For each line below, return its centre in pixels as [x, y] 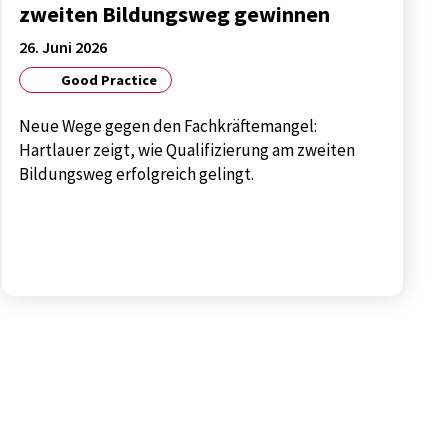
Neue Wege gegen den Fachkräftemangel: [168, 126]
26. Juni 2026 [63, 46]
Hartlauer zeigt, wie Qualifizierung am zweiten [187, 150]
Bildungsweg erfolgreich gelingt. [137, 174]
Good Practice [107, 80]
